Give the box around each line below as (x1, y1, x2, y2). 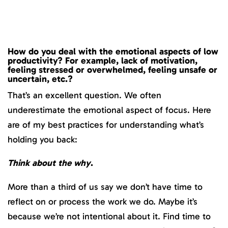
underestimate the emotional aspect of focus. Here (8, 104, 211, 116)
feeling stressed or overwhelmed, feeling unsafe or (8, 64, 217, 75)
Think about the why (8, 157, 91, 169)
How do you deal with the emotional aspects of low (8, 45, 218, 57)
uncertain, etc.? (8, 73, 73, 84)
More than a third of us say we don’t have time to (8, 181, 203, 192)
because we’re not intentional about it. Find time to (8, 210, 211, 222)
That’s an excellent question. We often (8, 89, 161, 101)
